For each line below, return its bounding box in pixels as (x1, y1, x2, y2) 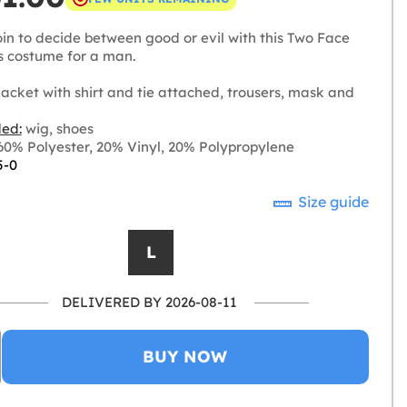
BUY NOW (143, 346, 228, 367)
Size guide (294, 193, 369, 211)
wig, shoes (21, 120, 94, 137)
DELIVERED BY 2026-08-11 (61, 293, 237, 311)
